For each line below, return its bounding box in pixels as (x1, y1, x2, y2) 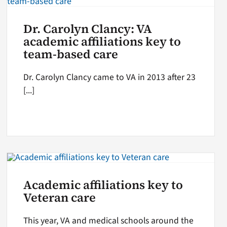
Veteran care (23, 190, 96, 206)
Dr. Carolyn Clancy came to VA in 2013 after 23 (23, 70, 196, 84)
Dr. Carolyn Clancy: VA (23, 20, 153, 37)
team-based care (23, 46, 119, 62)
